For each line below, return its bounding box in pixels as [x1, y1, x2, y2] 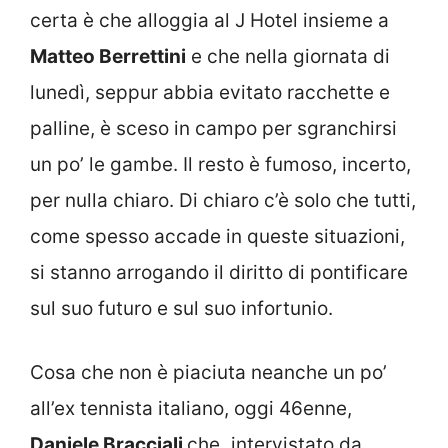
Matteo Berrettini [30, 44, 186, 68]
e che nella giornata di [186, 44, 390, 68]
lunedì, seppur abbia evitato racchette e [30, 80, 390, 104]
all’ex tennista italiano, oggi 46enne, [30, 397, 352, 420]
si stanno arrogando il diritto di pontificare [30, 260, 408, 284]
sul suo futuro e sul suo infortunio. [30, 296, 333, 320]
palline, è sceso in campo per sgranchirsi [30, 116, 397, 140]
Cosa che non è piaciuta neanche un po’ [30, 361, 387, 384]
